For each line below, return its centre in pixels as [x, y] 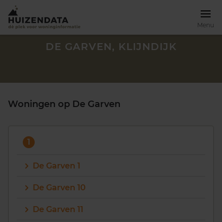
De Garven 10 [59, 188]
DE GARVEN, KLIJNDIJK [111, 47]
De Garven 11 [58, 209]
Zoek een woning [49, 199]
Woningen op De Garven [64, 104]
